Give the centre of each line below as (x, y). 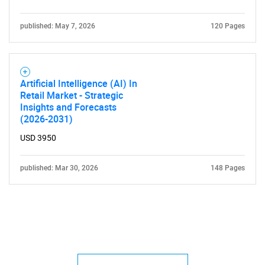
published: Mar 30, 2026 (59, 168)
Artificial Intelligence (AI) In (79, 83)
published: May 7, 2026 (58, 26)
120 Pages (228, 26)
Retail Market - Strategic (72, 95)
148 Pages (228, 168)
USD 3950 (38, 138)
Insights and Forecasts (68, 107)
